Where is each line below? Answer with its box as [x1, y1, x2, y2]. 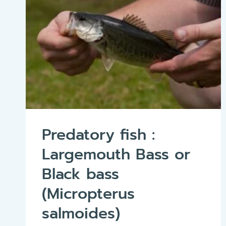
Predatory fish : [42, 123, 155, 147]
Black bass [42, 162, 119, 186]
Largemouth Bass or [42, 143, 190, 166]
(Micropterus [42, 182, 135, 206]
